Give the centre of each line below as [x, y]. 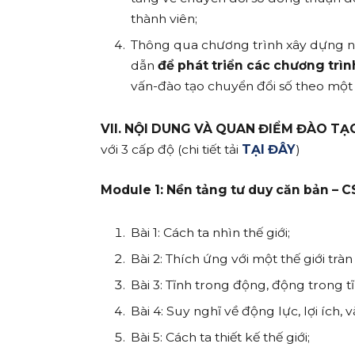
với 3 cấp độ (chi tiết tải [172, 150]
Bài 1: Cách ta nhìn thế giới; [211, 232]
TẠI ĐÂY [269, 150]
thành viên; [164, 19]
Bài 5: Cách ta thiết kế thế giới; [221, 337]
